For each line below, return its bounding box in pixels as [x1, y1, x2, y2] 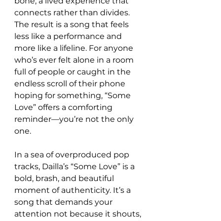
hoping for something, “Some [14, 90, 133, 100]
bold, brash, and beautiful [14, 173, 116, 183]
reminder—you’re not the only [14, 114, 136, 124]
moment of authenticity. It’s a [14, 185, 133, 195]
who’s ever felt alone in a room [14, 55, 136, 65]
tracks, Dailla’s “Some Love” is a [14, 161, 137, 171]
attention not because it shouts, [14, 209, 143, 219]
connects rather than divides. [14, 7, 132, 17]
